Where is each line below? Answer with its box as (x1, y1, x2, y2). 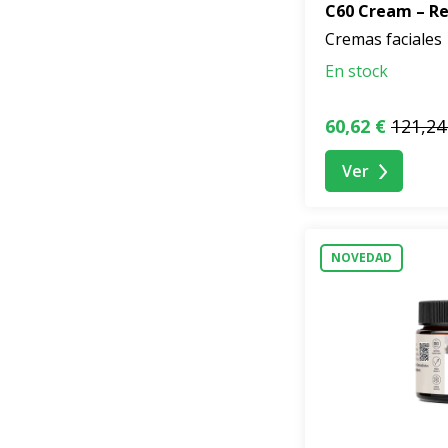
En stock (325, 60, 388, 83)
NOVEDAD (331, 249, 392, 267)
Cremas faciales (325, 28, 442, 51)
